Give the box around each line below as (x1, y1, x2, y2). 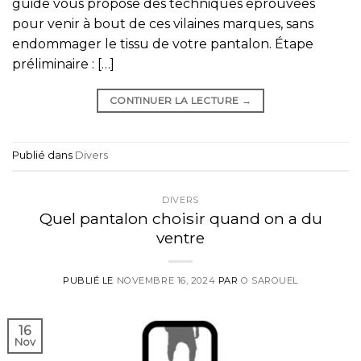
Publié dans (12, 149, 75, 162)
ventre (156, 228, 205, 248)
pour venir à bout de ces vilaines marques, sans (12, 15, 313, 31)
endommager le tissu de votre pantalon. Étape (12, 35, 313, 52)
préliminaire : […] (12, 56, 114, 72)
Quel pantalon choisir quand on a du (39, 209, 322, 229)
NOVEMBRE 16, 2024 (116, 275, 216, 287)
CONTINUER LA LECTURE (110, 93, 242, 106)
